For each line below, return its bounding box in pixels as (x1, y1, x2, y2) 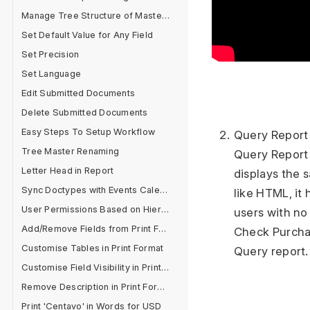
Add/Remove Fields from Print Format (158, 223, 166, 234)
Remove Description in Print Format (157, 281, 165, 292)
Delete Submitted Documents (21, 107, 148, 118)
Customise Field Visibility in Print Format (161, 262, 170, 273)
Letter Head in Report (21, 165, 114, 176)
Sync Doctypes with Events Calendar (159, 184, 167, 195)
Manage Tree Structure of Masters (161, 10, 170, 21)
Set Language (21, 68, 82, 79)
